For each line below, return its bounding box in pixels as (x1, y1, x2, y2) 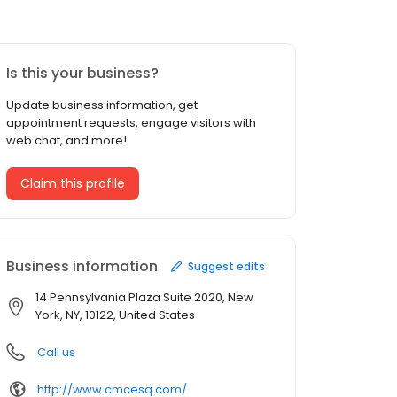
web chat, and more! (6, 132, 127, 150)
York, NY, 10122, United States (35, 307, 195, 324)
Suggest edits (188, 258, 265, 274)
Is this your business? (6, 63, 159, 84)
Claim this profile (20, 175, 125, 193)
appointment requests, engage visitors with (6, 114, 256, 132)
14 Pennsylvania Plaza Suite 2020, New (35, 289, 253, 307)
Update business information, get (6, 97, 198, 114)
